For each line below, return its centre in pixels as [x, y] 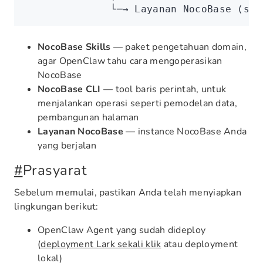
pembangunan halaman [88, 117]
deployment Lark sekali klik [101, 244]
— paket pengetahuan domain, [178, 47]
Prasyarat [54, 170]
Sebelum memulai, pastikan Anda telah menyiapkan [128, 193]
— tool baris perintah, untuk [163, 89]
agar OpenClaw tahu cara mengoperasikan [130, 61]
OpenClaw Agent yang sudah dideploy [122, 230]
